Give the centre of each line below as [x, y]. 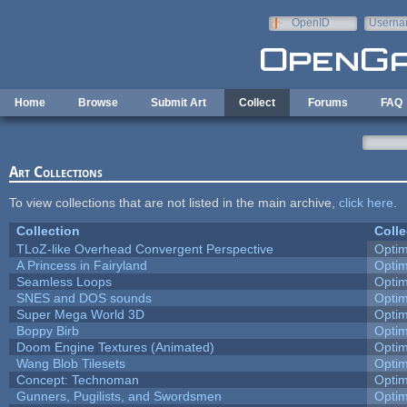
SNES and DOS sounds [84, 298]
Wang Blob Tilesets [70, 363]
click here [366, 202]
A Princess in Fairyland [81, 265]
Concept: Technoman [77, 379]
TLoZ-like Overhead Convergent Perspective [144, 248]
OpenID [310, 23]
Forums [328, 103]
